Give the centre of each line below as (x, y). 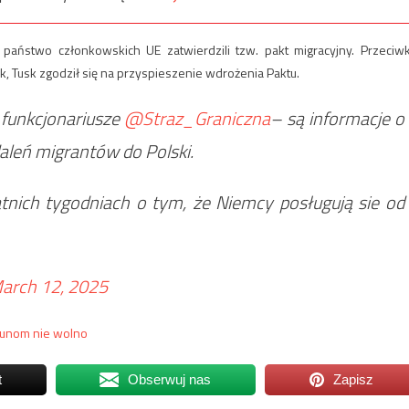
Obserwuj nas (170, 380)
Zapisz (354, 380)
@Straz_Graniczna (197, 119)
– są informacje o (337, 119)
